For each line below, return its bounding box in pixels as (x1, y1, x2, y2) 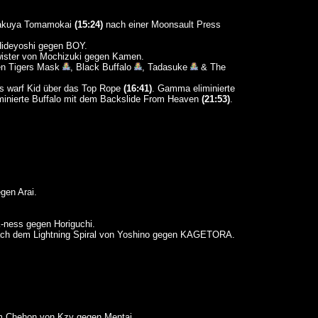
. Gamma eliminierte (151, 83, 235, 94)
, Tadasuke (141, 62, 190, 72)
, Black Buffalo (70, 62, 134, 72)
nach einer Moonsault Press (102, 19, 221, 30)
